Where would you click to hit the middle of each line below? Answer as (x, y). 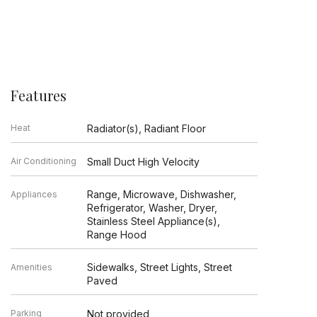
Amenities (31, 267)
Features (39, 95)
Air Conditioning (43, 161)
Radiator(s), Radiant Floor (147, 128)
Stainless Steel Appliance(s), (154, 221)
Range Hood (117, 234)
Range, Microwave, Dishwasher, (162, 194)
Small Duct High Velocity (144, 161)
